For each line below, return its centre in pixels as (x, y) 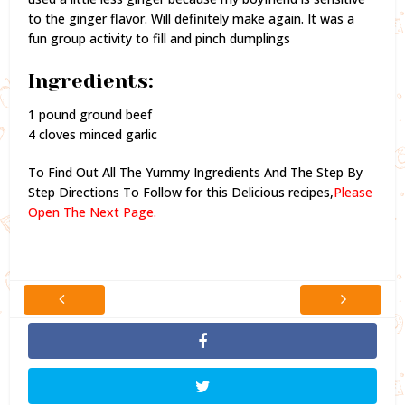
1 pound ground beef (90, 114)
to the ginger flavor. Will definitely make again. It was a (192, 18)
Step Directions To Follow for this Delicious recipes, (181, 192)
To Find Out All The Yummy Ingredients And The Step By (196, 172)
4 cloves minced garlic (93, 134)
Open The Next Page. (93, 212)
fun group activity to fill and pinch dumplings (160, 38)
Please (353, 192)
